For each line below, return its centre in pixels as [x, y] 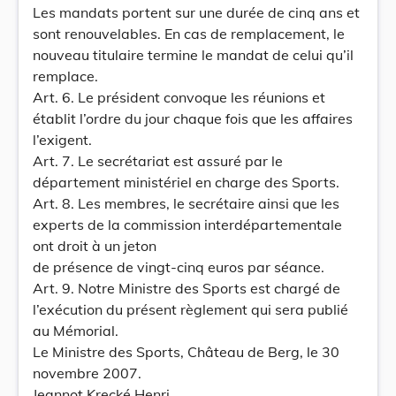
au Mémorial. [76, 331]
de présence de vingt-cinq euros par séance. [179, 267]
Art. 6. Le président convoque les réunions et [179, 97]
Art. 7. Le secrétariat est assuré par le [158, 161]
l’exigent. [62, 140]
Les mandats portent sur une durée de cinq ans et [196, 12]
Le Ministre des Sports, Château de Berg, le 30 [186, 352]
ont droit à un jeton [95, 246]
